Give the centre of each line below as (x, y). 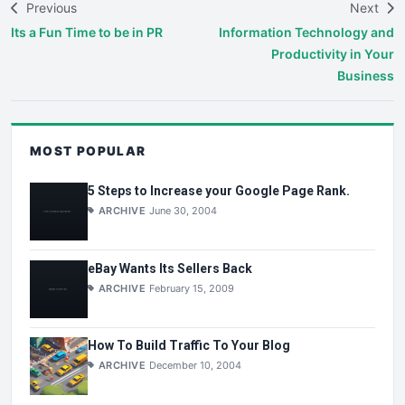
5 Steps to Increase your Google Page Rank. (219, 190)
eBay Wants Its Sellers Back (170, 268)
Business (366, 75)
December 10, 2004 (196, 366)
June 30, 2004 (184, 210)
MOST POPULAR (88, 151)
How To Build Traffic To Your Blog (189, 346)
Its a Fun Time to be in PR (87, 32)
